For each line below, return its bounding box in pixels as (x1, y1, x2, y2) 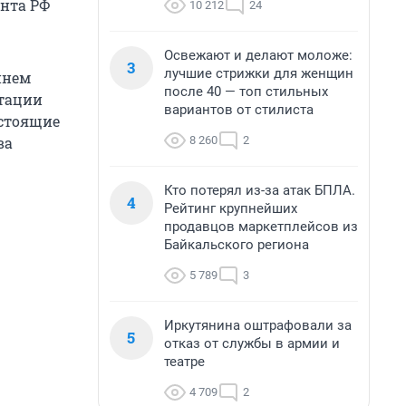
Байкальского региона (164, 237, 309, 253)
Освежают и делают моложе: (164, 47, 353, 63)
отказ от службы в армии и (164, 335, 340, 352)
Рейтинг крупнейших (164, 200, 297, 217)
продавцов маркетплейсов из (164, 218, 358, 235)
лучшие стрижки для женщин (164, 65, 353, 82)
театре (164, 353, 205, 370)
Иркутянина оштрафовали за (164, 317, 352, 333)
